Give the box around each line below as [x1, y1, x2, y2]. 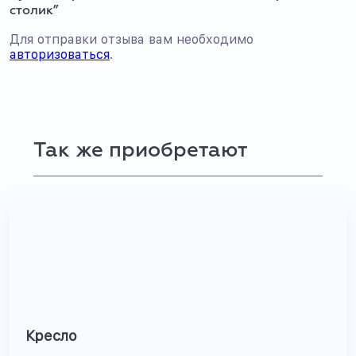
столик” [10, 5, 59, 17]
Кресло [25, 327, 77, 344]
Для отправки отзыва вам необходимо [10, 32, 253, 47]
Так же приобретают [33, 141, 247, 161]
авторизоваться [10, 47, 110, 62]
